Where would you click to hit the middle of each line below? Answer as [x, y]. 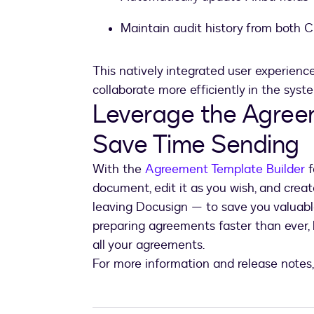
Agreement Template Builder [225, 170]
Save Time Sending [196, 145]
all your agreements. [149, 245]
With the [119, 170]
